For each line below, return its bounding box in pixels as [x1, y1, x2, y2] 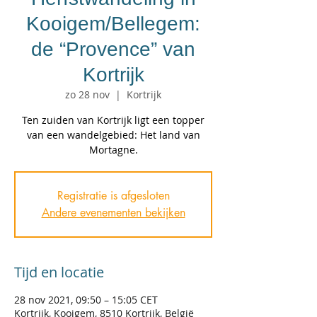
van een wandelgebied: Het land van [26, 128, 200, 142]
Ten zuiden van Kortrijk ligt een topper [22, 113, 204, 127]
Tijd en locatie [14, 263, 104, 282]
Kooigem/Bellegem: [26, 13, 200, 35]
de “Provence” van [31, 38, 195, 60]
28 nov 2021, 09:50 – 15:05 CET [14, 293, 158, 306]
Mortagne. [88, 143, 138, 156]
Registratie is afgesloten [57, 188, 170, 203]
